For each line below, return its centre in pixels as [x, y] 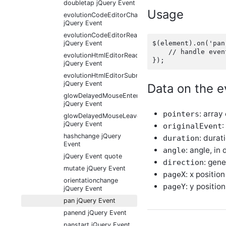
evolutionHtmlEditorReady [103, 55]
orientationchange [91, 180]
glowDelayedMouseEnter [101, 96]
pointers [181, 114]
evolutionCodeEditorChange [106, 15]
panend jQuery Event [95, 213]
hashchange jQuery [92, 136]
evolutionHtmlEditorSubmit [104, 75]
